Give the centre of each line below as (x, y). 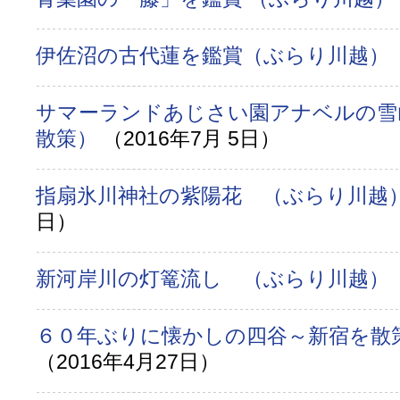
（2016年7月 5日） (192, 138)
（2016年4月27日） (128, 362)
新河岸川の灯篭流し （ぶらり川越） (215, 279)
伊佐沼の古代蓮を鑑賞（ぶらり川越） (215, 55)
